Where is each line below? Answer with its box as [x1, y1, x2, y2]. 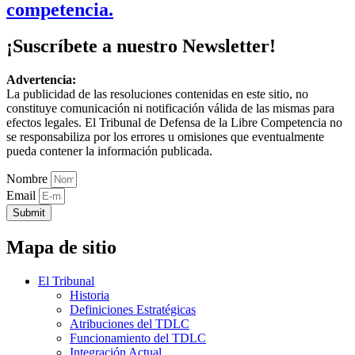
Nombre [6, 172, 51, 186]
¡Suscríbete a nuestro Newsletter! [6, 36, 276, 57]
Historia [70, 288, 109, 303]
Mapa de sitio [6, 237, 116, 258]
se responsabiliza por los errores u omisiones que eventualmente [6, 130, 324, 144]
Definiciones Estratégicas [70, 303, 196, 317]
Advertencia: [6, 73, 76, 87]
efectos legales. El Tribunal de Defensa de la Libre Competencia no [6, 116, 342, 130]
